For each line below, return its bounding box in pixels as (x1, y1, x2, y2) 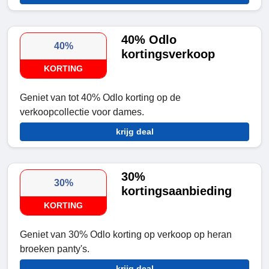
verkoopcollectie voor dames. (20, 107, 144, 118)
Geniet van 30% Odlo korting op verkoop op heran (20, 229, 232, 240)
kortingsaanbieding (121, 184, 232, 198)
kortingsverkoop (121, 47, 216, 61)
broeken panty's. (20, 244, 89, 255)
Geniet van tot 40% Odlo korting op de (20, 92, 181, 103)
